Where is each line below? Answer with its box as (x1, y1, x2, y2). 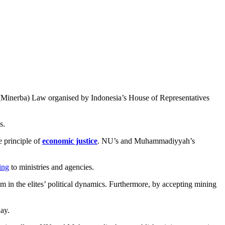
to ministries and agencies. (9, 162, 94, 171)
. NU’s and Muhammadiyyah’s (97, 136, 195, 145)
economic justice (42, 136, 97, 145)
